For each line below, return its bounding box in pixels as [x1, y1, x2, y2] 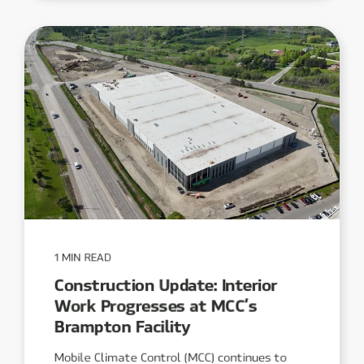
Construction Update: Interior [54, 271, 277, 296]
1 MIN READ [54, 249, 112, 264]
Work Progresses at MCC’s [54, 292, 257, 316]
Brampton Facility [54, 313, 191, 337]
